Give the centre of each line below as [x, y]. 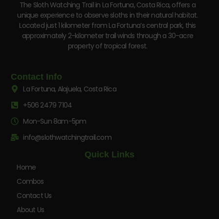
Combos [30, 181]
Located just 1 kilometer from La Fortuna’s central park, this [108, 25]
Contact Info [37, 77]
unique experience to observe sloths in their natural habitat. [108, 15]
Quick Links [109, 154]
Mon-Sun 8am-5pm [55, 121]
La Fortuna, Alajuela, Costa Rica [70, 89]
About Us [30, 209]
